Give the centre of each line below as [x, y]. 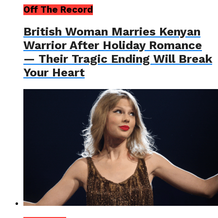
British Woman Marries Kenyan [112, 31]
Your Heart [54, 72]
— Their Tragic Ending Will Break [118, 59]
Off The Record [58, 10]
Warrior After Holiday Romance [113, 45]
